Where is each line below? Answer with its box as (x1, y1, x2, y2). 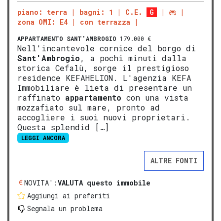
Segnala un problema (27, 203, 103, 213)
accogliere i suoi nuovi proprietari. (17, 112, 190, 123)
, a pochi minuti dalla (80, 53, 186, 64)
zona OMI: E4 (17, 17, 68, 27)
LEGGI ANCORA (21, 134, 65, 142)
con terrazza (80, 17, 130, 27)
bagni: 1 (79, 7, 113, 17)
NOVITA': (24, 178, 58, 187)
